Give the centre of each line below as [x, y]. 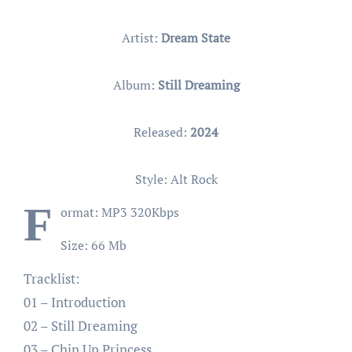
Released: [162, 132]
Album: [135, 84]
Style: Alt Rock [176, 179]
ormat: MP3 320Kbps [119, 212]
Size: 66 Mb [93, 245]
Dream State [196, 37]
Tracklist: [51, 278]
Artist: [141, 37]
